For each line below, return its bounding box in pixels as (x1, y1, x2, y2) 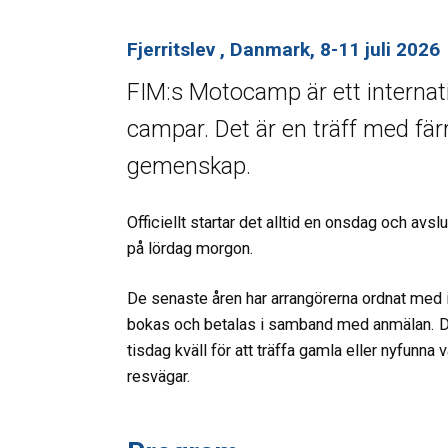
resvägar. (127, 367, 191, 387)
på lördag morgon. (127, 238, 254, 258)
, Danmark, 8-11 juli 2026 (220, 38, 440, 62)
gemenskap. (127, 151, 251, 180)
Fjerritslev (127, 38, 220, 62)
